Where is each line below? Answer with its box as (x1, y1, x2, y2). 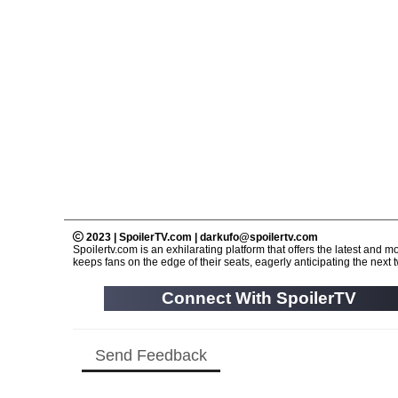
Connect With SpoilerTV (161, 289, 356, 308)
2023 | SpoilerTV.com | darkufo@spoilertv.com (84, 231, 318, 244)
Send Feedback (95, 346, 207, 365)
